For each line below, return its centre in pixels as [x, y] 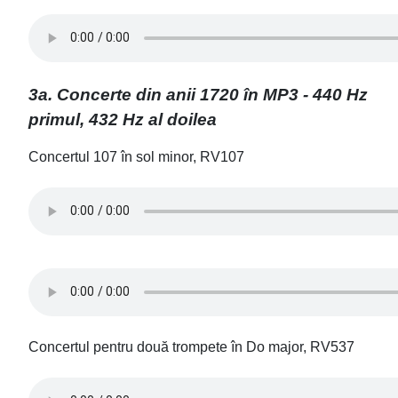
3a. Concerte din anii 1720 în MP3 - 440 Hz [198, 94]
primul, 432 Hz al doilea [123, 119]
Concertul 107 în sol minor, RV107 [136, 156]
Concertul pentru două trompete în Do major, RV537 [191, 346]
